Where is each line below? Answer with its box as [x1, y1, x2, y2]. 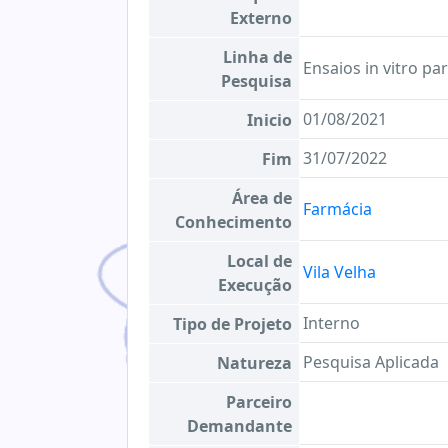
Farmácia [303, 198, 372, 220]
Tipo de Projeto [173, 313, 292, 335]
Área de [232, 187, 292, 209]
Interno [303, 312, 360, 334]
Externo [230, 7, 292, 29]
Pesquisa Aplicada [303, 351, 439, 373]
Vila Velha [303, 261, 376, 283]
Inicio [247, 109, 292, 131]
